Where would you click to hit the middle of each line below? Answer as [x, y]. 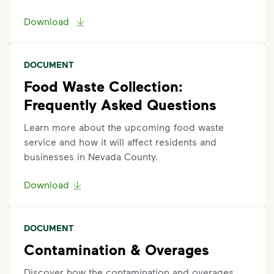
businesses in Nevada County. [91, 156]
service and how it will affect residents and [120, 142]
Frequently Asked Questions [120, 104]
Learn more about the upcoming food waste [124, 127]
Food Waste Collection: [103, 86]
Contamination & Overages [117, 249]
